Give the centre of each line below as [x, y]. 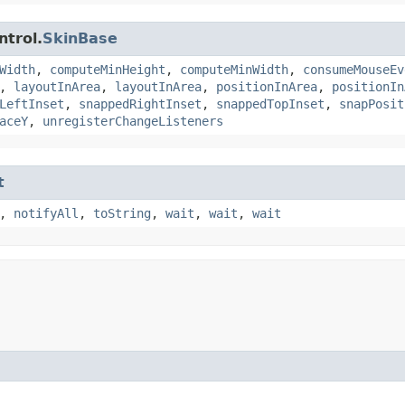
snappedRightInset [140, 104]
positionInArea [267, 87]
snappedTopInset [270, 104]
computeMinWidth [234, 70]
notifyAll [46, 214]
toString [122, 214]
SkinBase [80, 39]
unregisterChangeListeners [133, 122]
